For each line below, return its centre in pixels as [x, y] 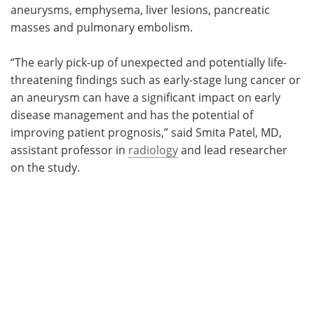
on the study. [45, 167]
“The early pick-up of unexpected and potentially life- [149, 62]
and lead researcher [233, 149]
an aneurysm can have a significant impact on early [145, 97]
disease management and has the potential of [132, 114]
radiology [153, 149]
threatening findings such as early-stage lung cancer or [156, 79]
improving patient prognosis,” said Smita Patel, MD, [146, 132]
